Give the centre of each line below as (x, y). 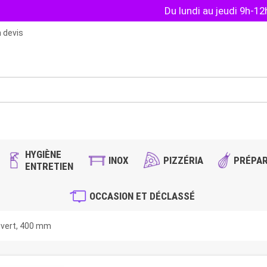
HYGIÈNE (44, 155)
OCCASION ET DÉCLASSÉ (142, 196)
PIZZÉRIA (184, 161)
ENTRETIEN (49, 167)
